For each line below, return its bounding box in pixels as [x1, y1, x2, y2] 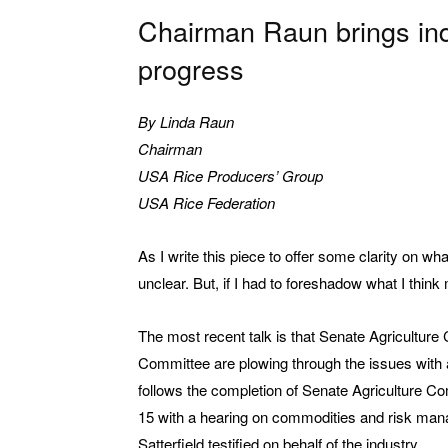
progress [138, 49, 244, 89]
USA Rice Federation [138, 192, 275, 214]
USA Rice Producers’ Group [138, 165, 323, 187]
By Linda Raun [138, 111, 234, 133]
